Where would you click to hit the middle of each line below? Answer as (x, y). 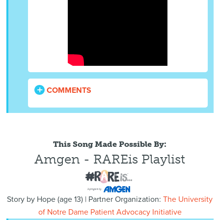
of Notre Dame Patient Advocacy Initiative (110, 212)
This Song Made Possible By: (110, 144)
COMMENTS (68, 91)
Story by (22, 200)
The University (188, 200)
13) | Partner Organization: (118, 200)
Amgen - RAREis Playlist (110, 159)
